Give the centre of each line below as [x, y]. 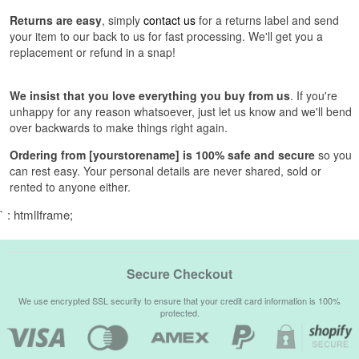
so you [333, 155]
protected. [179, 313]
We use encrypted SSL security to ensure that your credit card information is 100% [179, 301]
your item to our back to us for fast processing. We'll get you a [166, 36]
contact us [169, 20]
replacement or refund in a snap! [93, 52]
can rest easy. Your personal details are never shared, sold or [165, 171]
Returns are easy [56, 20]
